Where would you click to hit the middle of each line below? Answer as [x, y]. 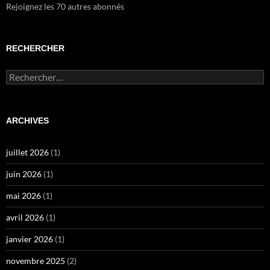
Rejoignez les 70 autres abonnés [65, 7]
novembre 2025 [36, 261]
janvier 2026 [30, 239]
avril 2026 [25, 218]
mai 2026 [24, 196]
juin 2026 [24, 174]
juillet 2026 [27, 152]
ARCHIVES [27, 121]
